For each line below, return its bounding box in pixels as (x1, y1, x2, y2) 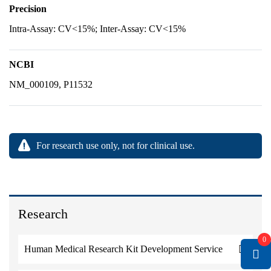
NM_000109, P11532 (9, 79, 93, 90)
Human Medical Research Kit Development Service (24, 244, 223, 254)
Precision (9, 4, 47, 14)
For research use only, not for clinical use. (36, 140, 195, 151)
